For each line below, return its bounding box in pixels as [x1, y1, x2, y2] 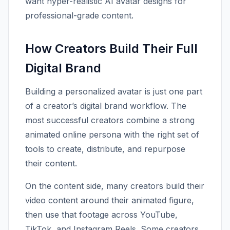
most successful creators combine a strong [25, 115, 195, 125]
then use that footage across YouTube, [25, 209, 178, 220]
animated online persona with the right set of [25, 129, 199, 140]
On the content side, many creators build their [25, 181, 204, 191]
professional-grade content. [25, 10, 133, 21]
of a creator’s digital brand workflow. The [25, 101, 186, 111]
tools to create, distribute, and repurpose [25, 144, 185, 154]
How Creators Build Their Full [25, 41, 198, 56]
